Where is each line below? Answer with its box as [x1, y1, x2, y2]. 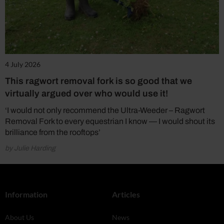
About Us [5, 213, 34, 222]
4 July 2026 [5, 60, 40, 69]
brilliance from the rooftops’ [5, 128, 100, 137]
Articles [112, 189, 140, 199]
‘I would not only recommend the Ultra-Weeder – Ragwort [5, 106, 205, 115]
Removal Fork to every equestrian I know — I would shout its [5, 117, 215, 126]
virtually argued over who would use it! [5, 88, 168, 99]
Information [5, 189, 47, 199]
